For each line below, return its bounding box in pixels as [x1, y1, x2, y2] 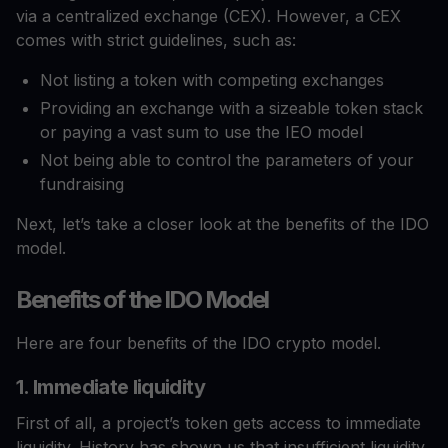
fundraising [40, 174, 124, 195]
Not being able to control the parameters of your [40, 150, 414, 171]
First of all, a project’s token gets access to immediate [16, 413, 421, 434]
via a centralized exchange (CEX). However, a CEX [16, 6, 401, 27]
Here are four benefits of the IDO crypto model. [16, 333, 381, 354]
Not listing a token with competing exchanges [40, 70, 384, 91]
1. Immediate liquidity [16, 374, 205, 399]
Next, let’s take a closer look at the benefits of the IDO [16, 214, 429, 235]
